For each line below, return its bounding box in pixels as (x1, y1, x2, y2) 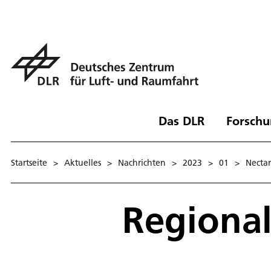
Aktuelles (64, 157, 101, 168)
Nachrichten (118, 157, 166, 168)
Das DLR (158, 113, 204, 128)
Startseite (11, 157, 47, 168)
